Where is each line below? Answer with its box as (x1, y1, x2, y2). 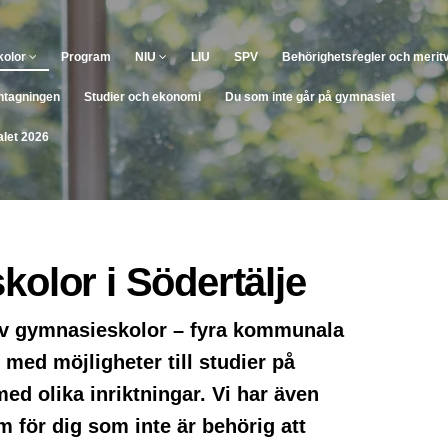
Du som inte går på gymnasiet (225, 90, 395, 104)
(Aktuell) (28, 49, 76, 63)
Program (61, 50, 111, 64)
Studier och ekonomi (84, 90, 201, 104)
